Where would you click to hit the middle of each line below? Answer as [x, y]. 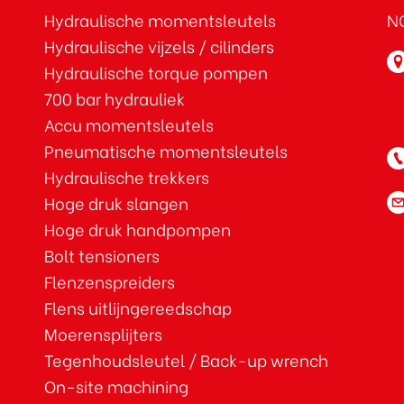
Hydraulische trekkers [127, 177]
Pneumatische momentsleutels [166, 151]
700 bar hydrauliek [115, 98]
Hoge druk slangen [116, 203]
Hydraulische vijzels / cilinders [159, 46]
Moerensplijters [103, 334]
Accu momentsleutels [129, 124]
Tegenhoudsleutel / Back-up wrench [186, 360]
